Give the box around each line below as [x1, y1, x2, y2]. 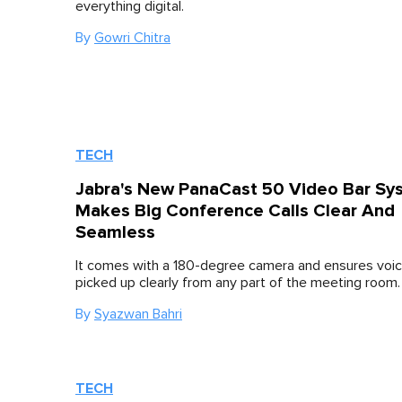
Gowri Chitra [94, 30, 170, 45]
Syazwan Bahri [94, 306, 182, 321]
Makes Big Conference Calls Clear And [75, 199, 395, 222]
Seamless [75, 221, 155, 243]
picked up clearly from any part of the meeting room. [75, 275, 400, 290]
